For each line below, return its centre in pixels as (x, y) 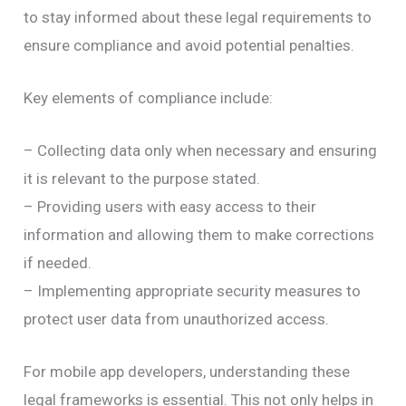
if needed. (58, 263)
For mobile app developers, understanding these (187, 372)
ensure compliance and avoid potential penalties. (189, 45)
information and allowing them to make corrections (199, 235)
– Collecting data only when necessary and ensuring (201, 151)
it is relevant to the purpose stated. (142, 179)
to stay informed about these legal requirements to (198, 17)
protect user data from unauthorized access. (177, 319)
